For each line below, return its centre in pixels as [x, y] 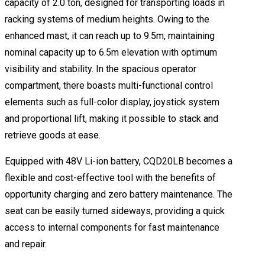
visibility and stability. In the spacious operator [101, 69]
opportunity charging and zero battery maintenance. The [119, 194]
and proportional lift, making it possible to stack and [112, 118]
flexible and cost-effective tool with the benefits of [110, 177]
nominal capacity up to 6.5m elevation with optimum [111, 52]
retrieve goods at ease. [53, 135]
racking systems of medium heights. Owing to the [107, 19]
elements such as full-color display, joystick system [112, 102]
